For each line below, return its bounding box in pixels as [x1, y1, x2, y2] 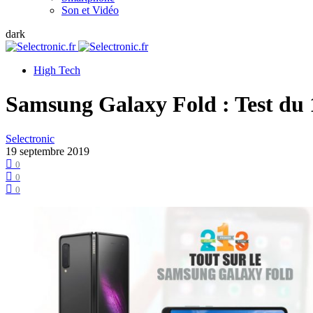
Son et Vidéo [61, 4, 119, 16]
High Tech [34, 64, 80, 76]
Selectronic [6, 132, 54, 145]
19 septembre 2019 [6, 145, 89, 157]
